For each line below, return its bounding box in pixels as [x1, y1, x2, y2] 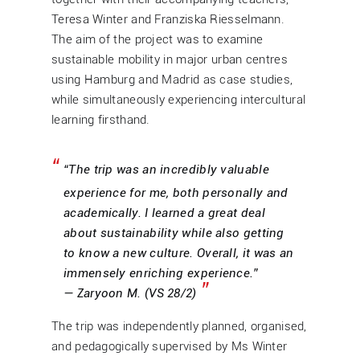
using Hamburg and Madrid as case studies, [51, 72, 293, 87]
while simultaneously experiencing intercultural [51, 92, 306, 107]
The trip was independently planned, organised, [51, 318, 307, 333]
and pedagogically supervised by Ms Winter [51, 338, 288, 354]
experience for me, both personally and [63, 185, 288, 200]
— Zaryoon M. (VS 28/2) [63, 285, 197, 301]
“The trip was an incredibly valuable [63, 162, 269, 177]
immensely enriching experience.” [63, 265, 259, 280]
